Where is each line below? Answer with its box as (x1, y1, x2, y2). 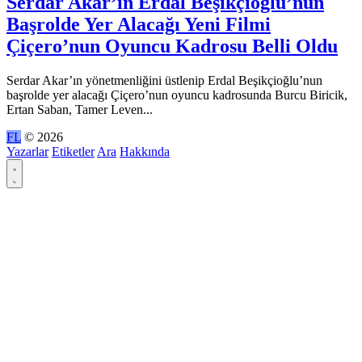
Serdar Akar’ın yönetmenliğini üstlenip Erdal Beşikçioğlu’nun (6, 74, 322, 87)
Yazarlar (6, 145, 48, 158)
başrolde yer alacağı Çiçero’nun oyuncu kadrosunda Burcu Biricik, (6, 88, 347, 102)
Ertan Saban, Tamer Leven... (6, 103, 153, 116)
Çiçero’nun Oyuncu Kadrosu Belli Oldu (6, 36, 338, 57)
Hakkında (120, 145, 170, 158)
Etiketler (52, 145, 95, 158)
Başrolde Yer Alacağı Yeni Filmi (6, 14, 271, 36)
